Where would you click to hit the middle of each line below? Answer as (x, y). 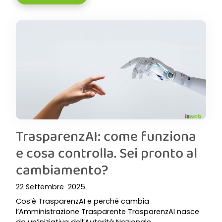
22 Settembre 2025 (51, 187)
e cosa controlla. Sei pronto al (107, 153)
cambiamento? (62, 169)
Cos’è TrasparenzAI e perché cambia (83, 201)
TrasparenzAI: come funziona (106, 136)
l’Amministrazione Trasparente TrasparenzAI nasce (108, 212)
